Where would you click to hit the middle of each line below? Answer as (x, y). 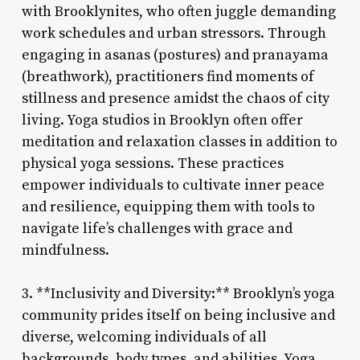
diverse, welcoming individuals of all (144, 337)
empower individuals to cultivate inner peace (173, 185)
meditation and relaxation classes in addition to (179, 141)
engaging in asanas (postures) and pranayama (175, 55)
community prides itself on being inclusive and (178, 315)
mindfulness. (65, 250)
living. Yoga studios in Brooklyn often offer (162, 120)
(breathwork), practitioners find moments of (168, 76)
